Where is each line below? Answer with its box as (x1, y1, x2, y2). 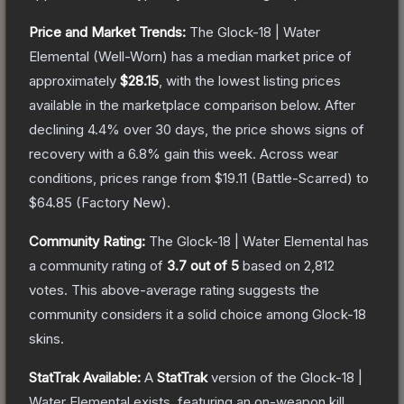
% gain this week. (147, 144, 256, 162)
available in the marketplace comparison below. (29, 96, 321, 114)
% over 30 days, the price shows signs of (106, 120, 364, 138)
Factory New (81, 193, 161, 211)
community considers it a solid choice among (29, 305, 312, 323)
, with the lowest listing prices (159, 71, 341, 89)
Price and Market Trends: (29, 23, 186, 41)
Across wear (260, 144, 338, 162)
